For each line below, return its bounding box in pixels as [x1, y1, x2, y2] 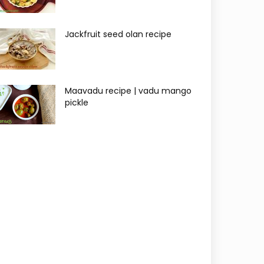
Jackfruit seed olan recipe [65, 28, 171, 40]
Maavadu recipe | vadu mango [65, 85, 192, 97]
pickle [65, 97, 88, 108]
